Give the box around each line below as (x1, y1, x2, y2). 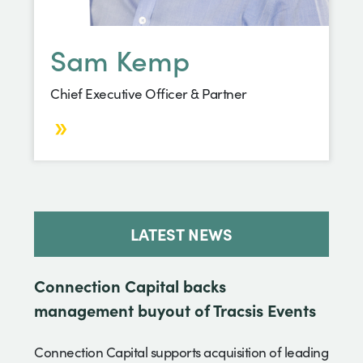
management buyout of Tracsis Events (34, 297, 316, 321)
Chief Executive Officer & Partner (50, 83, 247, 103)
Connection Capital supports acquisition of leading (34, 342, 328, 361)
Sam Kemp (50, 38, 190, 79)
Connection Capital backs (34, 273, 226, 297)
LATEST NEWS (130, 221, 233, 245)
